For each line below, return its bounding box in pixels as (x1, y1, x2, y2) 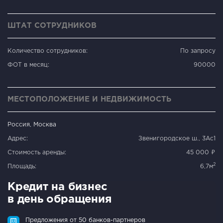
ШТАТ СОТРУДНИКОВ (7, 22, 97, 29)
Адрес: (7, 135, 28, 141)
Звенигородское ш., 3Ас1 (138, 135, 216, 141)
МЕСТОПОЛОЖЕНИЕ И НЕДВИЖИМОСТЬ (7, 96, 171, 103)
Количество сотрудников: (7, 48, 88, 54)
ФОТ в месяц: (7, 62, 49, 68)
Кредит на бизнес (7, 182, 108, 192)
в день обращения (7, 194, 111, 205)
